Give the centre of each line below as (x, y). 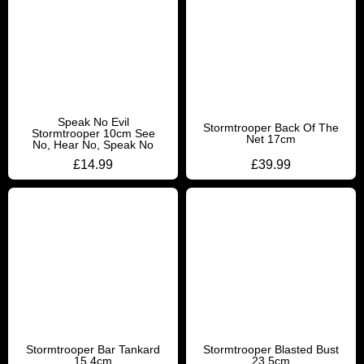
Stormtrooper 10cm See (93, 133)
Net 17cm (271, 139)
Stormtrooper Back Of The (271, 128)
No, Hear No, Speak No (93, 145)
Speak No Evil (93, 122)
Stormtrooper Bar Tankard (93, 349)
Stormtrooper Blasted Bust (271, 349)
